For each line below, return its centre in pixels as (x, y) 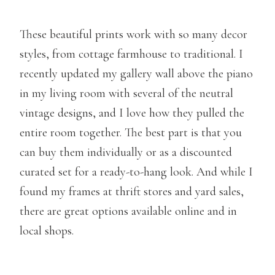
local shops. (47, 230)
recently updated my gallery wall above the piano (136, 73)
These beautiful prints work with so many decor (134, 34)
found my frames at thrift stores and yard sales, (132, 191)
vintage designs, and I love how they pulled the (132, 113)
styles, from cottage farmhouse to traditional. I (131, 54)
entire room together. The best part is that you (131, 132)
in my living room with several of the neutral (126, 93)
